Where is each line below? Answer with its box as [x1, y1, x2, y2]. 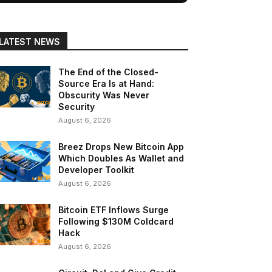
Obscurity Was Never [58, 90, 150, 101]
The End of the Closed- [58, 67, 159, 78]
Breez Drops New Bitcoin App [58, 141, 185, 152]
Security [58, 101, 95, 112]
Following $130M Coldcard [58, 216, 174, 227]
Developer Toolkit [58, 165, 135, 175]
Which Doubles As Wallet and [58, 153, 185, 164]
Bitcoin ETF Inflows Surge [58, 205, 169, 216]
